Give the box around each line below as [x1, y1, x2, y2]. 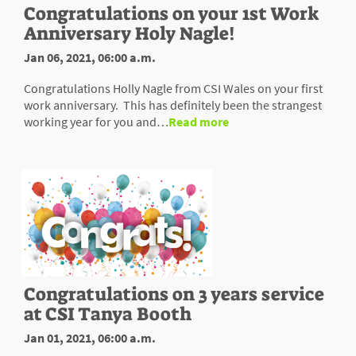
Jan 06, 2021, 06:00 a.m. [24, 49, 156, 66]
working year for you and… [24, 114, 168, 130]
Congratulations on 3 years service [24, 282, 324, 307]
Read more [168, 114, 229, 130]
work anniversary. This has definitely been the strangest [24, 97, 322, 114]
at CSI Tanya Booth [24, 302, 192, 327]
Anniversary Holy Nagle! [24, 21, 235, 46]
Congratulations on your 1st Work [24, 2, 319, 26]
